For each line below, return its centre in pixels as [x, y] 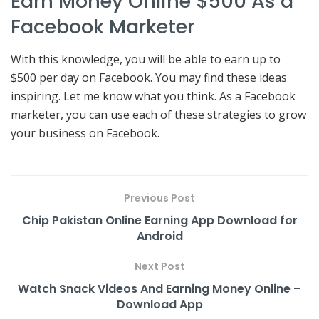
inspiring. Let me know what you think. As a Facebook [153, 96]
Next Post [159, 266]
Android [159, 236]
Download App [159, 304]
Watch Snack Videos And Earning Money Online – [159, 288]
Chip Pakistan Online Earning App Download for [159, 220]
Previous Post [159, 198]
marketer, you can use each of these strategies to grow [158, 114]
